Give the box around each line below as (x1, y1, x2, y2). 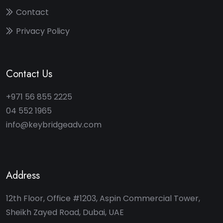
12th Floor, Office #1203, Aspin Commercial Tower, (6, 193, 200, 204)
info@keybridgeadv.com (6, 119, 102, 130)
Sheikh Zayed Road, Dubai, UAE (6, 207, 124, 218)
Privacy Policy (16, 25, 70, 37)
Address (6, 168, 40, 183)
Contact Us (6, 67, 52, 81)
